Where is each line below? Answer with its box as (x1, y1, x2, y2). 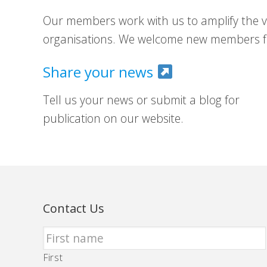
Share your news (43, 61, 157, 82)
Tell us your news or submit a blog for (43, 91, 240, 108)
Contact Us (43, 200, 104, 216)
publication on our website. (43, 110, 184, 126)
